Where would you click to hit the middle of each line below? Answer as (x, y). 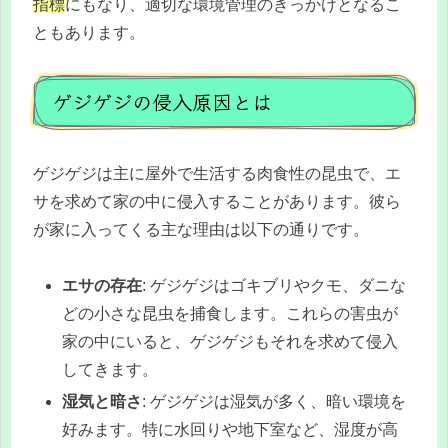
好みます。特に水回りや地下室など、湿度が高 (230, 429)
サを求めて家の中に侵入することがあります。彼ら (217, 201)
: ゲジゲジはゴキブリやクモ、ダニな (274, 286)
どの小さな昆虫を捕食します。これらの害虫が (230, 314)
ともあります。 (89, 33)
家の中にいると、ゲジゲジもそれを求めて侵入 (230, 342)
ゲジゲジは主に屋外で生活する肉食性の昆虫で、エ (217, 173)
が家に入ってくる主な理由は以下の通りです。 (201, 229)
